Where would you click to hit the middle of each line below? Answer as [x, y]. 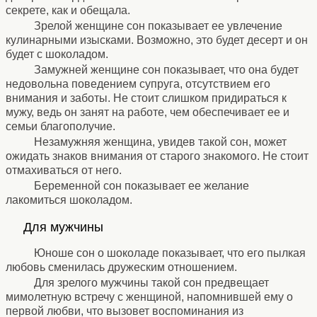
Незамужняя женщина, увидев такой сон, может [160, 142]
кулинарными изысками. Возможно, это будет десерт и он [157, 40]
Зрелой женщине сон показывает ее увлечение [158, 25]
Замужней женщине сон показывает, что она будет [166, 69]
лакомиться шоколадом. [69, 200]
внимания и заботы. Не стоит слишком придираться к [146, 98]
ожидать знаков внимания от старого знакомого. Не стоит [157, 156]
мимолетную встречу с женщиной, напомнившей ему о [149, 296]
